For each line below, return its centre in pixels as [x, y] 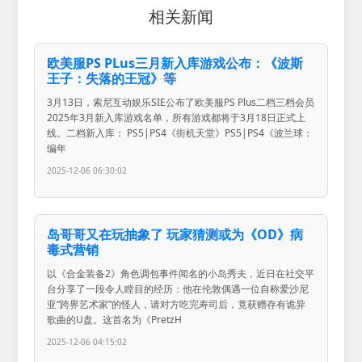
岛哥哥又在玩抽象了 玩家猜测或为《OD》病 [175, 235]
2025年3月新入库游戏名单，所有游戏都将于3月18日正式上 [177, 118]
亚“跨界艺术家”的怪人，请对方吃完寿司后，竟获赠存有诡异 [177, 305]
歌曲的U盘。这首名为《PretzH [115, 320]
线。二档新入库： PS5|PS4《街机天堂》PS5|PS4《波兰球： [180, 133]
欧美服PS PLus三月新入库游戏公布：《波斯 [175, 63]
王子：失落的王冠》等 [112, 79]
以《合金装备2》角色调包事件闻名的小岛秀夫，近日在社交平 [181, 274]
